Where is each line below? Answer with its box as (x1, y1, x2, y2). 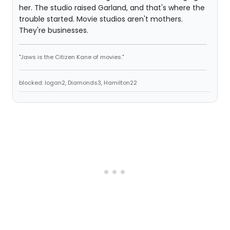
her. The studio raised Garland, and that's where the (19, 3, 205, 13)
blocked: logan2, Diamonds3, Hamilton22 (19, 79, 137, 87)
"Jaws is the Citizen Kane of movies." (19, 53, 124, 61)
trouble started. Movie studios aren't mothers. (19, 14, 183, 24)
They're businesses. (19, 25, 88, 35)
